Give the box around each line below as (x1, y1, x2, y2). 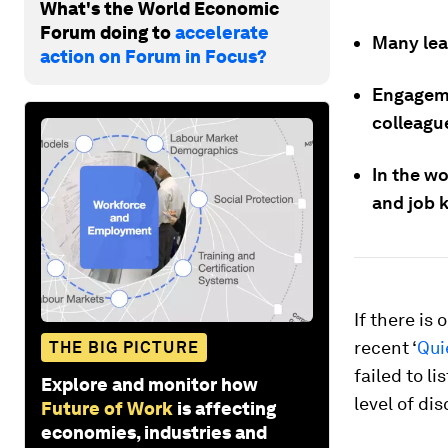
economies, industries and (41, 421, 267, 443)
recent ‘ (354, 337, 417, 358)
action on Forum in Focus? (40, 45, 267, 67)
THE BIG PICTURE (49, 337, 199, 357)
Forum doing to (40, 21, 175, 43)
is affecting (177, 397, 276, 419)
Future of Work (41, 397, 173, 419)
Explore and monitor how (41, 373, 258, 395)
